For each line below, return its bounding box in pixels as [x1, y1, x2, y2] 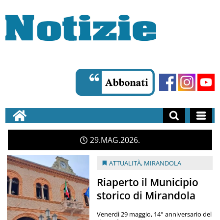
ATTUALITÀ [109, 158, 141, 167]
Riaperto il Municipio [96, 175, 198, 189]
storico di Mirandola [96, 188, 195, 202]
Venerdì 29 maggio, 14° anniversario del [96, 209, 212, 219]
